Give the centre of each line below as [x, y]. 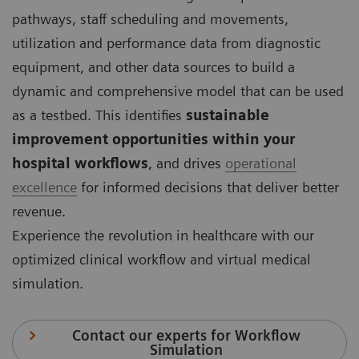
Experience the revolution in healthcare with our [163, 236]
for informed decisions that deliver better [208, 188]
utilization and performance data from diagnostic [166, 43]
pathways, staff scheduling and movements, [150, 19]
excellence [44, 188]
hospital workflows [80, 163]
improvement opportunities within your [153, 139]
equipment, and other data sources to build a [153, 67]
